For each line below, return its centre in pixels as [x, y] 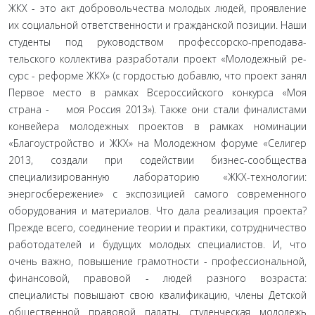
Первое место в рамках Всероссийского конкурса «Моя [157, 92]
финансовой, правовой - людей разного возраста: [157, 278]
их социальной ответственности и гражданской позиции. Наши [157, 25]
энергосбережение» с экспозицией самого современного [157, 194]
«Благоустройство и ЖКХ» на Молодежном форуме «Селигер [157, 143]
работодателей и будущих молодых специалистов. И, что [157, 244]
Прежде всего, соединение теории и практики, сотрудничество [157, 227]
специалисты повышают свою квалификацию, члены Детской [157, 295]
